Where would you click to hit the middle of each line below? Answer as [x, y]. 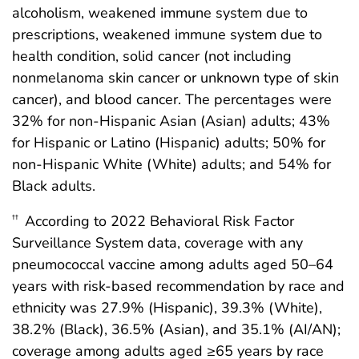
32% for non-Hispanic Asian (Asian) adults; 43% [171, 121]
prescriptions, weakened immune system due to [167, 35]
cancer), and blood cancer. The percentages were [172, 100]
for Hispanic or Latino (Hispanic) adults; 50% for [169, 143]
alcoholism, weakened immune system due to [160, 13]
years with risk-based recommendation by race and [178, 286]
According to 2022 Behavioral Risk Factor [157, 222]
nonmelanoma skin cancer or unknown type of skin [175, 78]
